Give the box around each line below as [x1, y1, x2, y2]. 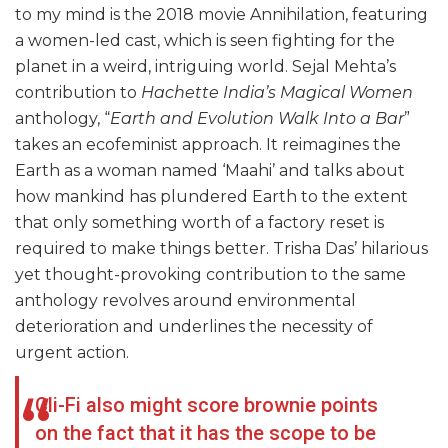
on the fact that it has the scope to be [35, 421, 376, 446]
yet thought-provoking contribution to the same [15, 265, 406, 285]
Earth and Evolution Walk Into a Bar [110, 109, 404, 129]
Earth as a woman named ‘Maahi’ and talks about [15, 161, 405, 181]
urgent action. [15, 343, 129, 363]
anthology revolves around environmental [15, 291, 356, 311]
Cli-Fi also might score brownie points [35, 393, 378, 418]
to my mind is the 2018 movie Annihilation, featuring [15, 5, 428, 25]
